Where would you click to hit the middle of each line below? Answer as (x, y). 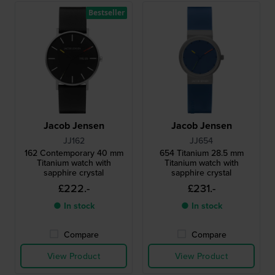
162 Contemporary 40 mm (74, 153)
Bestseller (107, 12)
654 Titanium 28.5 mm (168, 153)
